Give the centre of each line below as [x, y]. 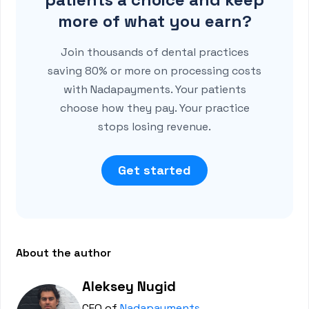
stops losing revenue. [154, 127]
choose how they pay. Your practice [154, 108]
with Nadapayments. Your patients [154, 89]
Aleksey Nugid [129, 286]
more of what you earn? [154, 21]
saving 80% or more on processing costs [154, 71]
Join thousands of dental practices [154, 52]
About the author [64, 253]
